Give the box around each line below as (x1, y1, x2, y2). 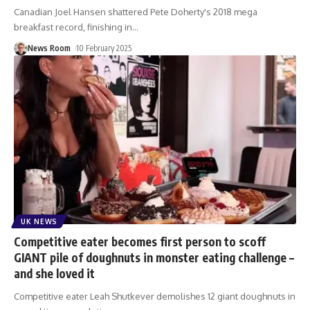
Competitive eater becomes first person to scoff (14, 234, 266, 250)
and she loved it (14, 266, 95, 282)
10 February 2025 (76, 42, 132, 53)
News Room (28, 42, 71, 53)
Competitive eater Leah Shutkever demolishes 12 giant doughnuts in (14, 291, 295, 302)
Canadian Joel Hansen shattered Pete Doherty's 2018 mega (14, 6, 257, 17)
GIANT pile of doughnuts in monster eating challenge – (14, 250, 294, 266)
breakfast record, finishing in (14, 21, 132, 33)
